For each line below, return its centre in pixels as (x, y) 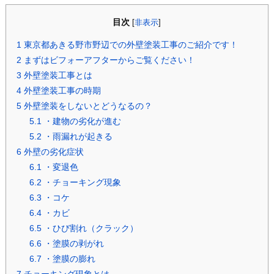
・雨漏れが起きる (77, 137)
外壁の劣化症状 (52, 152)
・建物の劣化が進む (81, 121)
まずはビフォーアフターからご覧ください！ (108, 60)
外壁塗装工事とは (57, 76)
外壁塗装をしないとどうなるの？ (87, 106)
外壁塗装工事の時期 (61, 91)
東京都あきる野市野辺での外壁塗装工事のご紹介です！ (129, 45)
